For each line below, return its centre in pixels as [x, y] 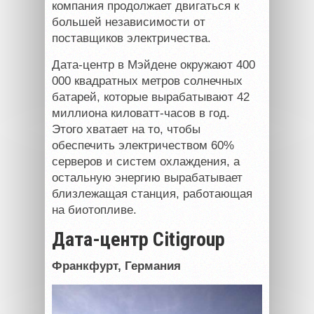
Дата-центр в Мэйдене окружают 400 [153, 65]
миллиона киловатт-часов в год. [141, 114]
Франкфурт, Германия [116, 266]
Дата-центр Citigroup [138, 240]
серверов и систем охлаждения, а [146, 162]
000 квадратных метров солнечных [147, 81]
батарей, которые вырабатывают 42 [151, 97]
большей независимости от [129, 22]
